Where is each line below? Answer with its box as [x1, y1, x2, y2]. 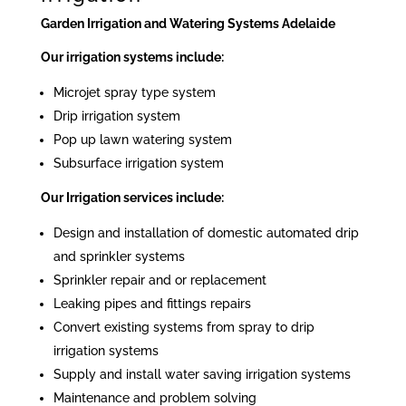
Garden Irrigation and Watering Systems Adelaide [40, 16, 335, 32]
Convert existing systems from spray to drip [53, 320, 314, 335]
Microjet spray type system [53, 85, 216, 101]
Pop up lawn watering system [53, 132, 232, 148]
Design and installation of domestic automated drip [53, 226, 359, 241]
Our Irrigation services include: [40, 190, 224, 206]
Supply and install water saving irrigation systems [53, 367, 351, 382]
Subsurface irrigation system [53, 156, 224, 171]
